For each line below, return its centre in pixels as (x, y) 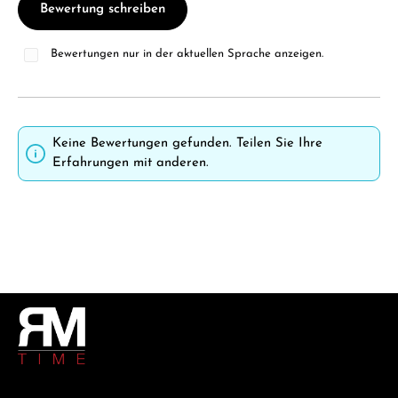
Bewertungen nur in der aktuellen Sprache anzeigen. (187, 54)
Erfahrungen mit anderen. (131, 163)
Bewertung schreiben (103, 10)
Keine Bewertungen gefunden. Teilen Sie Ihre (187, 144)
